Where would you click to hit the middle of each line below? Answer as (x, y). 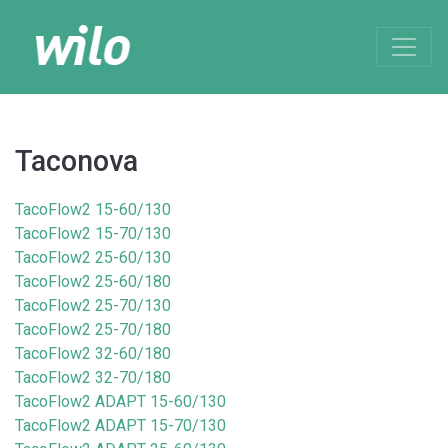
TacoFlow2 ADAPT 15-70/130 (120, 425)
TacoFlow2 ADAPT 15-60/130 (120, 401)
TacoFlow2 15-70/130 (93, 233)
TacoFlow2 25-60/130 (93, 257)
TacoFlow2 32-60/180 (93, 353)
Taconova (76, 161)
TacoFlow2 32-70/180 (93, 377)
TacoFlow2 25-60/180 (93, 281)
